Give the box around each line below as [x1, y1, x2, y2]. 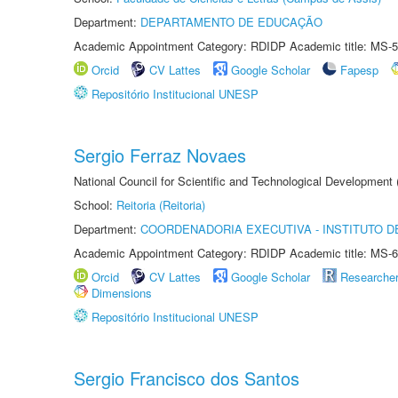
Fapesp [340, 61, 378, 78]
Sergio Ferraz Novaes [74, 142, 246, 168]
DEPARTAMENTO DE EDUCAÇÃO [140, 13, 322, 30]
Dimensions [92, 284, 152, 301]
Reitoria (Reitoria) [116, 196, 205, 213]
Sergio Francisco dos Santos [74, 365, 299, 391]
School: [74, 196, 116, 213]
